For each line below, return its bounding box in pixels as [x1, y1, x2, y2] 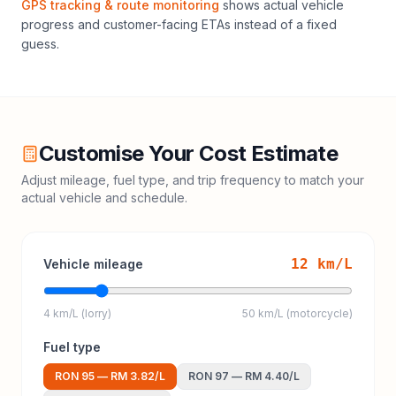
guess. [21, 36, 59, 51]
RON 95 [55, 369, 95, 383]
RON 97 [188, 369, 229, 383]
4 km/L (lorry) [43, 307, 111, 320]
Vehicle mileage [43, 256, 143, 271]
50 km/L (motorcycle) [242, 307, 353, 320]
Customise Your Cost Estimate [39, 141, 339, 166]
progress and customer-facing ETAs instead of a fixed [21, 17, 337, 32]
